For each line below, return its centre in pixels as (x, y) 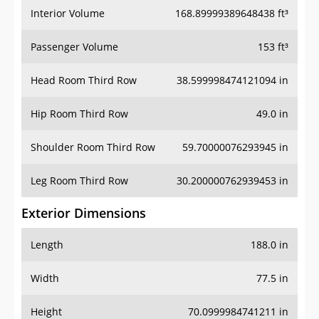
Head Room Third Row (84, 80)
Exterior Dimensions (84, 213)
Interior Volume (68, 14)
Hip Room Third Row (79, 114)
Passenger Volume (74, 47)
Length (47, 245)
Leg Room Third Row (79, 181)
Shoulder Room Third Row (93, 147)
